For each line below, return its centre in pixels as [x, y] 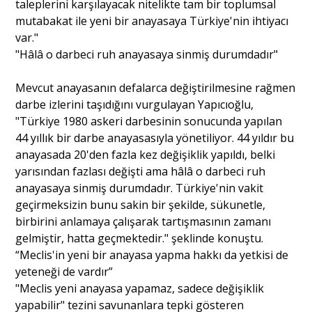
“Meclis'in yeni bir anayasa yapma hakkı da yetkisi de [152, 255]
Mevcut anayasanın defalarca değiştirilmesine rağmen [156, 87]
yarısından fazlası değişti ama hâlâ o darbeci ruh [141, 171]
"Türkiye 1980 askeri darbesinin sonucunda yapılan [149, 121]
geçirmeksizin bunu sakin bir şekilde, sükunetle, [141, 204]
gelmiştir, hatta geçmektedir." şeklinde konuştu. [140, 238]
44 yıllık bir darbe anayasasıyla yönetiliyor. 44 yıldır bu [155, 138]
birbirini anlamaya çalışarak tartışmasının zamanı [143, 221]
